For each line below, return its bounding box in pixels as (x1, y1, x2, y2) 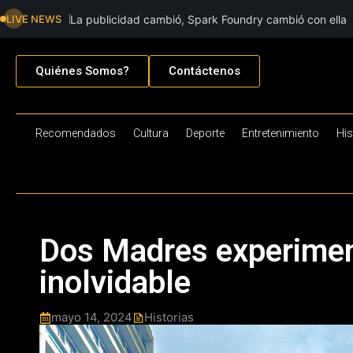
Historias (143, 310, 194, 325)
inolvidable (39, 264, 199, 302)
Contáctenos (169, 64, 240, 79)
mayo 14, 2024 (50, 310, 132, 325)
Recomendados (35, 126, 116, 140)
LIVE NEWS (6, 12, 61, 25)
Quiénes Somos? (35, 64, 129, 79)
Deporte (185, 126, 225, 140)
